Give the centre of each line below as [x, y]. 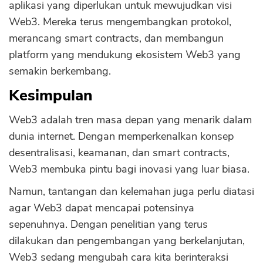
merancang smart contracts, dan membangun [116, 38]
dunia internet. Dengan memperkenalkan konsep [121, 136]
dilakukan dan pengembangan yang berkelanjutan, [127, 241]
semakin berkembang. [60, 71]
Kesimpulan [50, 95]
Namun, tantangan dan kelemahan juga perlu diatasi [131, 191]
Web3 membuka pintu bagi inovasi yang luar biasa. [131, 169]
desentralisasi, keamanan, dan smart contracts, [119, 153]
